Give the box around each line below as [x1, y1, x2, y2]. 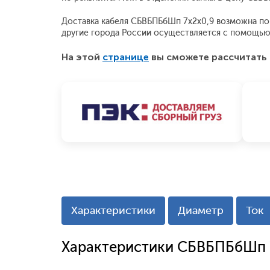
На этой [61, 51, 102, 63]
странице [102, 51, 149, 63]
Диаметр [178, 204, 224, 217]
